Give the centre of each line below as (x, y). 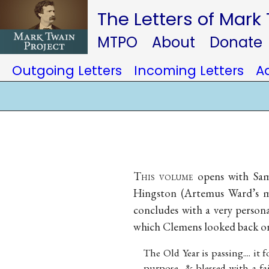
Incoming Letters (189, 71)
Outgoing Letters (67, 71)
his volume (167, 176)
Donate (236, 42)
